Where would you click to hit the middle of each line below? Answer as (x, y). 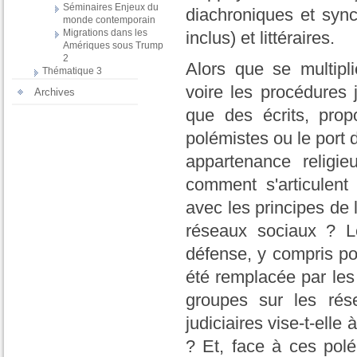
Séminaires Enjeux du (111, 7)
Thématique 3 (72, 71)
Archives (55, 92)
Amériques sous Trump (113, 45)
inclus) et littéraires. (260, 38)
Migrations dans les (105, 32)
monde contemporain (109, 20)
